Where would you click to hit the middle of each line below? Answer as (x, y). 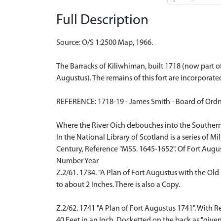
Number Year (77, 161)
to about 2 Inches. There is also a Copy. (118, 185)
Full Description (102, 20)
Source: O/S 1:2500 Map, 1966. (105, 43)
